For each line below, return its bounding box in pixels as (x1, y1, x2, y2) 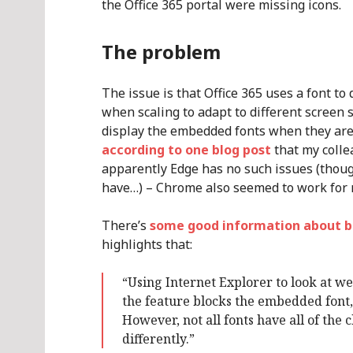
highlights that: (102, 236, 192, 253)
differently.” (122, 330, 195, 347)
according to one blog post (102, 141, 271, 158)
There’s (102, 217, 150, 234)
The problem (102, 39, 221, 65)
